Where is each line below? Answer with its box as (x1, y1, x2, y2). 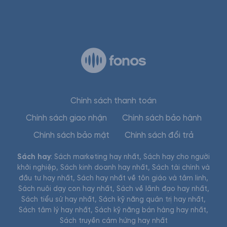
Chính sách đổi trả (125, 131, 194, 139)
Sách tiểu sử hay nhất (21, 196, 95, 203)
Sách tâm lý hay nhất (19, 206, 91, 214)
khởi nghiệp (17, 164, 56, 171)
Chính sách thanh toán (70, 96, 157, 105)
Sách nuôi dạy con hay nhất (18, 185, 112, 193)
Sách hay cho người (143, 153, 210, 161)
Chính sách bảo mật (33, 131, 109, 139)
